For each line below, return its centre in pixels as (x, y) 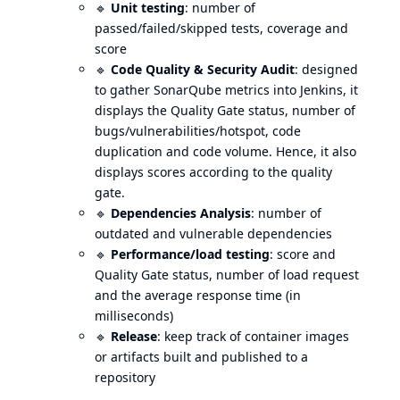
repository (125, 377)
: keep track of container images (253, 336)
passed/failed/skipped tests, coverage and (221, 28)
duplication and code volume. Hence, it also (225, 151)
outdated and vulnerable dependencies (213, 233)
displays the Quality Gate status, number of (225, 110)
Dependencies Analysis (181, 212)
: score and (303, 254)
